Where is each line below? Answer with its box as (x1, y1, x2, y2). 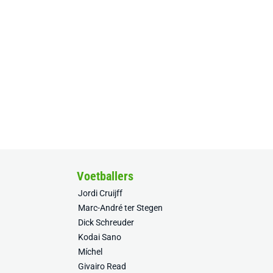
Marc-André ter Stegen (78, 203, 163, 213)
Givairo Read (78, 261, 126, 271)
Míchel (78, 247, 102, 257)
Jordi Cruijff (78, 188, 122, 198)
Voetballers (77, 169, 133, 183)
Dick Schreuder (78, 218, 134, 227)
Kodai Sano (78, 232, 121, 242)
